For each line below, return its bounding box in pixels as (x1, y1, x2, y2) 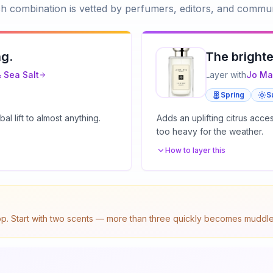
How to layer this (165, 146, 225, 155)
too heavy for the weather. (157, 126, 263, 137)
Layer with (205, 69, 246, 80)
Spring (221, 90, 244, 100)
